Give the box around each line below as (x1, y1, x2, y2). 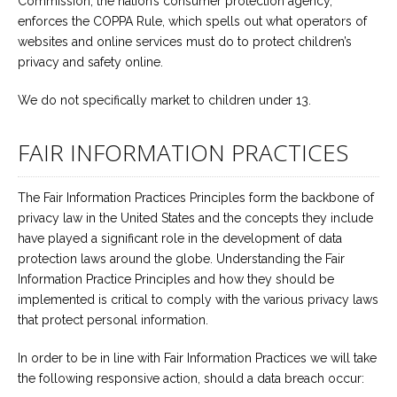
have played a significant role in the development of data (18, 231, 342, 245)
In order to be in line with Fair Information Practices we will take (18, 351, 377, 365)
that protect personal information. (18, 313, 208, 327)
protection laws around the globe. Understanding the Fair (18, 252, 345, 266)
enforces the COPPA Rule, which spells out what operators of (18, 14, 367, 28)
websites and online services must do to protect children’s (18, 35, 352, 49)
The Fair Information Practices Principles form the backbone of (18, 191, 374, 205)
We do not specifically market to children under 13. (18, 93, 311, 107)
